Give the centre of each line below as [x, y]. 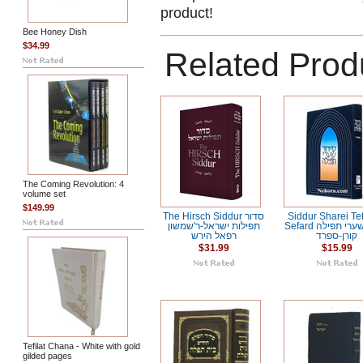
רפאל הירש [214, 236]
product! [187, 13]
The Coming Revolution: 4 [73, 184]
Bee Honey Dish [55, 32]
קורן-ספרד [337, 236]
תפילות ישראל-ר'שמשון [214, 226]
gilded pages [47, 356]
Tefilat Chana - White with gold [81, 346]
